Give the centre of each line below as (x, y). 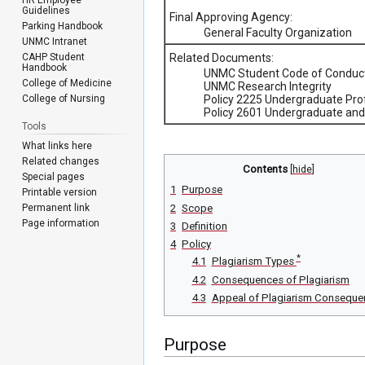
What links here (57, 145)
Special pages (54, 176)
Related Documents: (222, 58)
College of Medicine (67, 83)
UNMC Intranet (55, 41)
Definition (204, 226)
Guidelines (46, 10)
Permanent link (56, 207)
